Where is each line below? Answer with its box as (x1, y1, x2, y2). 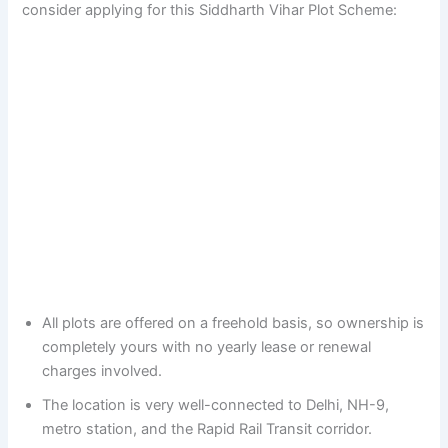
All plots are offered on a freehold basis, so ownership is (42, 313, 425, 332)
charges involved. (42, 361, 163, 380)
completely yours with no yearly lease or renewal (42, 337, 372, 356)
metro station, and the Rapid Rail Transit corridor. (42, 419, 373, 438)
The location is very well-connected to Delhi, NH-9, (42, 395, 390, 414)
